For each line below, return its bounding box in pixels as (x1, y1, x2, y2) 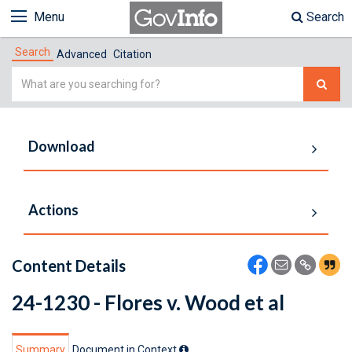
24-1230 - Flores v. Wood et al (12, 290, 284, 315)
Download (28, 137, 95, 155)
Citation (113, 48, 152, 60)
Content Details (12, 256, 126, 275)
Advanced (57, 48, 107, 60)
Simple (11, 68, 51, 83)
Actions (28, 201, 79, 218)
